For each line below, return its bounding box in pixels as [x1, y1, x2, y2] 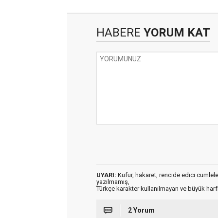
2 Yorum [128, 206, 155, 214]
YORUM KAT [141, 26, 210, 39]
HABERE [96, 26, 141, 39]
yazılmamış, [96, 178, 129, 185]
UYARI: [96, 171, 116, 179]
